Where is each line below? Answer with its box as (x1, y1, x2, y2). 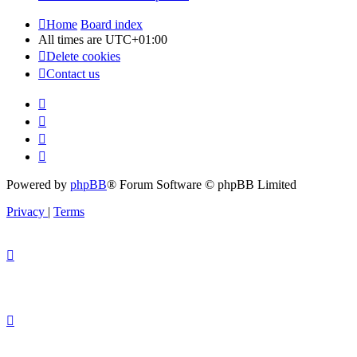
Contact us (46, 67, 100, 81)
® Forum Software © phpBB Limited (107, 178, 296, 192)
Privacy (6, 205, 45, 219)
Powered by (6, 178, 70, 192)
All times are (38, 33, 105, 47)
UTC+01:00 (105, 33, 167, 47)
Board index (80, 18, 143, 32)
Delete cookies (46, 49, 120, 64)
